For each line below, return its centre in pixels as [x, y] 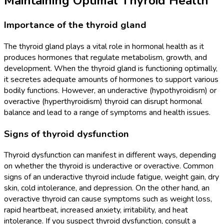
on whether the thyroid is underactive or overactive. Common [109, 166]
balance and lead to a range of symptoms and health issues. [107, 112]
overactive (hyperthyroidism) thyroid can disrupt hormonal [103, 101]
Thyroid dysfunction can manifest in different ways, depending [110, 155]
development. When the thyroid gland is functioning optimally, [111, 68]
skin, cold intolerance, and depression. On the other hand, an [107, 188]
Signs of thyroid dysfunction [66, 134]
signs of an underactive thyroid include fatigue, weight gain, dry [111, 177]
